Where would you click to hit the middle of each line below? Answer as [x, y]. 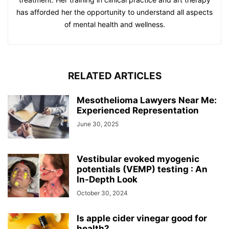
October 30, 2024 [102, 193]
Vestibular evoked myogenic [138, 159]
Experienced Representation [138, 110]
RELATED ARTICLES [114, 76]
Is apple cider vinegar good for [142, 218]
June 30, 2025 [98, 124]
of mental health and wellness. [114, 24]
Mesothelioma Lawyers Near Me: [147, 100]
